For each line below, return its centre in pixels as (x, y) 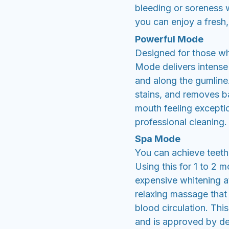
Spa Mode (158, 139)
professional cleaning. (181, 122)
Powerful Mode (169, 39)
